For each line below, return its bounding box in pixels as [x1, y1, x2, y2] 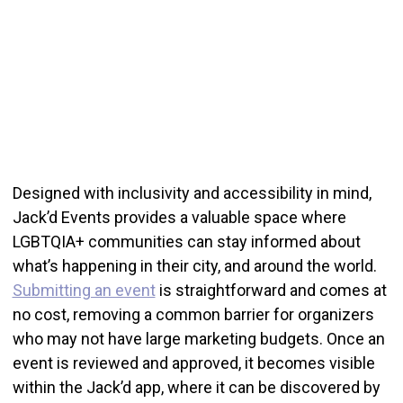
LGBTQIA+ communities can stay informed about [12, 232, 361, 252]
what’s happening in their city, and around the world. [12, 256, 377, 276]
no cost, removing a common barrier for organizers [12, 305, 374, 325]
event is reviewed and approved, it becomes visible [12, 354, 375, 373]
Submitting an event [12, 281, 156, 300]
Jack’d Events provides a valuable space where [12, 208, 346, 228]
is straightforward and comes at [155, 281, 387, 300]
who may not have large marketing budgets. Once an [12, 329, 385, 349]
